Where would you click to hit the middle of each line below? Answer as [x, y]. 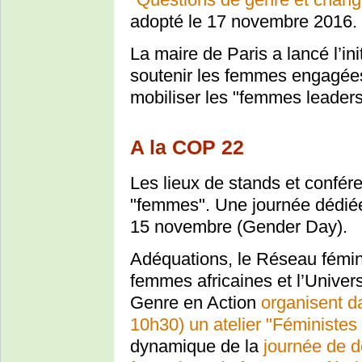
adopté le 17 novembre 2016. [244, 21]
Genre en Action [196, 303]
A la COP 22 [187, 147]
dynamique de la [197, 347]
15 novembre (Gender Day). [239, 226]
